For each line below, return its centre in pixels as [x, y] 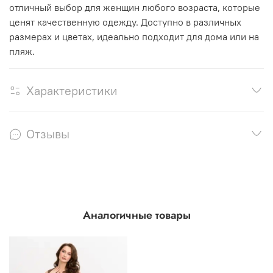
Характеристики [72, 90]
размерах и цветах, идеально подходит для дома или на [134, 36]
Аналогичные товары [136, 215]
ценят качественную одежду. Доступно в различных [125, 22]
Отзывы [48, 133]
